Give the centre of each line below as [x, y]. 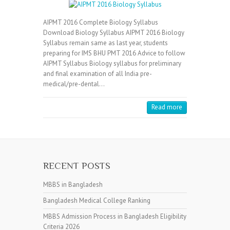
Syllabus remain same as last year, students [106, 43]
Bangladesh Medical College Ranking [97, 200]
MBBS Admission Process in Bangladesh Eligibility [115, 216]
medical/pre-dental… [74, 84]
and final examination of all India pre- [98, 74]
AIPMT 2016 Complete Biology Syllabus [101, 22]
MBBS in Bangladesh [73, 185]
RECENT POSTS [77, 166]
